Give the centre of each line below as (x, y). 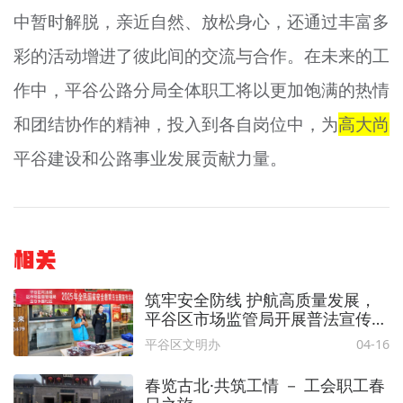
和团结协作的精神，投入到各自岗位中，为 (176, 124)
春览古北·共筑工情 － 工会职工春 (264, 385)
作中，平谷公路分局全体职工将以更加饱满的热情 (201, 90)
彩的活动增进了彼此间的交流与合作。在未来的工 (201, 55)
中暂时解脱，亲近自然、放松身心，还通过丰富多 (201, 21)
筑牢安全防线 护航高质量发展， (260, 299)
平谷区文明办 (182, 344)
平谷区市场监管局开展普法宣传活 (266, 318)
